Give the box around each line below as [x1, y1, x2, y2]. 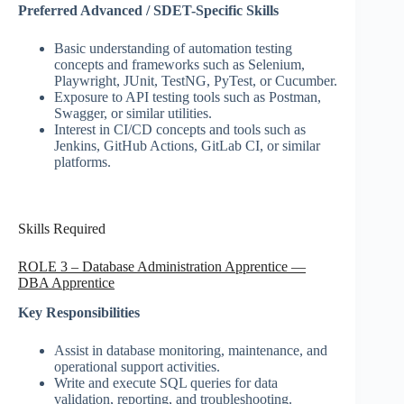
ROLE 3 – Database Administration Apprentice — [18, 259, 306, 275]
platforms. [54, 154, 111, 170]
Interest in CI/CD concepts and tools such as [54, 122, 306, 138]
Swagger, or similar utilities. [54, 106, 212, 122]
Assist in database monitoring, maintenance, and [54, 343, 327, 359]
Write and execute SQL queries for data [54, 375, 278, 391]
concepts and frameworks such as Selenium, [54, 57, 305, 73]
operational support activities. [54, 359, 220, 375]
